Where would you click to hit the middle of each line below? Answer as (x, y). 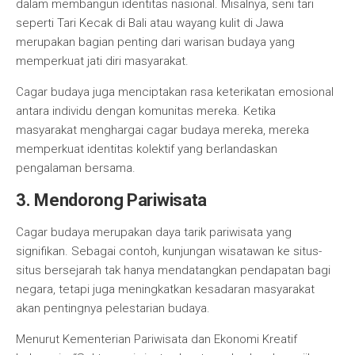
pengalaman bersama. (76, 168)
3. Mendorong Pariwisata (112, 200)
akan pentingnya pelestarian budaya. (113, 308)
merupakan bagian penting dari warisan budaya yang (155, 42)
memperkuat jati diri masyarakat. (102, 61)
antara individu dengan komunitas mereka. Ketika (146, 111)
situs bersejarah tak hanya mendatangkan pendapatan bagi (173, 270)
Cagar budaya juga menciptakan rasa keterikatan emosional (175, 92)
